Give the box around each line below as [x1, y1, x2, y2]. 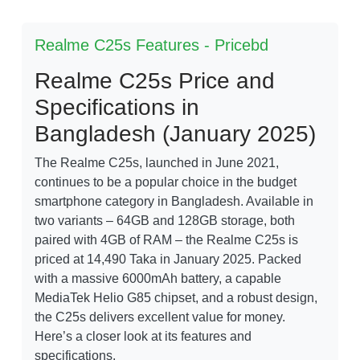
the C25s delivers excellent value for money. [35, 310, 285, 325]
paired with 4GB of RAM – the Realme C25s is [35, 233, 298, 247]
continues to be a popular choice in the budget [35, 175, 297, 190]
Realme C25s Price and [35, 68, 275, 94]
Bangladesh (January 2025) [35, 121, 316, 147]
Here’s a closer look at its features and [35, 329, 252, 344]
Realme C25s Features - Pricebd [35, 36, 268, 55]
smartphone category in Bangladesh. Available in [35, 194, 313, 209]
